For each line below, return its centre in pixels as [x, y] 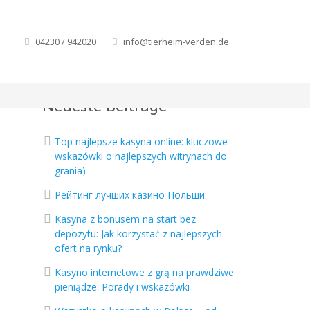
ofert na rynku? [88, 248]
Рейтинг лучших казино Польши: [131, 195]
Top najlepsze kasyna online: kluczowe [141, 142]
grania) [70, 171]
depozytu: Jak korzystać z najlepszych [138, 234]
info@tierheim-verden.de [176, 42]
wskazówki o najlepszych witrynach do [141, 156]
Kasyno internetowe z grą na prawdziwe [144, 272]
